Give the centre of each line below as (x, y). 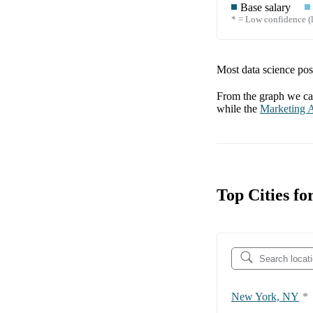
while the (237, 109)
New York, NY (265, 297)
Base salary (265, 8)
